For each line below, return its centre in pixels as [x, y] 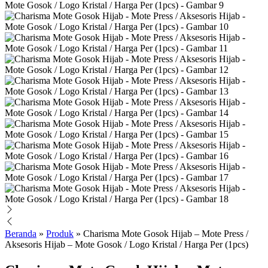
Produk [60, 233]
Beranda [21, 233]
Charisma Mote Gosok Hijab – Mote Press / [166, 233]
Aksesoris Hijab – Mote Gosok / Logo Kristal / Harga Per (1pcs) [127, 244]
